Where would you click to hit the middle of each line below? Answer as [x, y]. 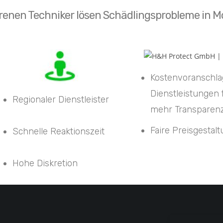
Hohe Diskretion [45, 163]
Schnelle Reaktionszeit [60, 131]
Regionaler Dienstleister [61, 99]
